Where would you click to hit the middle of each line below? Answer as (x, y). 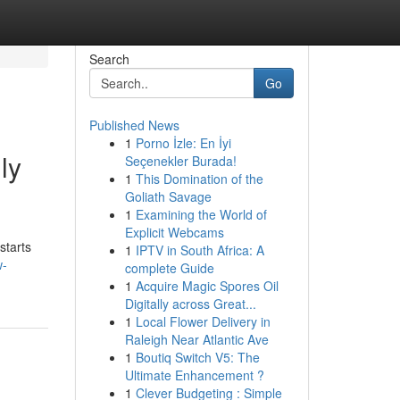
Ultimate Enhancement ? (194, 375)
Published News (134, 125)
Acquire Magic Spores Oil (207, 286)
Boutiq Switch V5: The (197, 357)
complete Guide (169, 268)
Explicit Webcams (174, 232)
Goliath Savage (168, 196)
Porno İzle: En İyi (183, 143)
